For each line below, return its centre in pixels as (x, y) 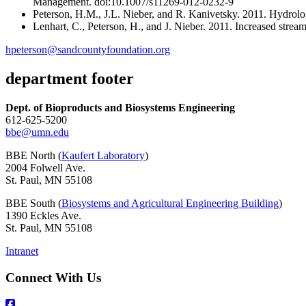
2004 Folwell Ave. (45, 168)
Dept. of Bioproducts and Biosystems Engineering (120, 108)
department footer (70, 79)
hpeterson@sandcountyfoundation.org (88, 50)
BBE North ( (33, 156)
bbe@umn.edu (37, 133)
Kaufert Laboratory (103, 156)
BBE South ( (33, 204)
